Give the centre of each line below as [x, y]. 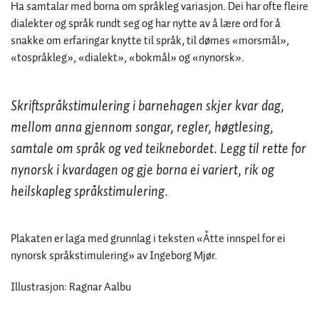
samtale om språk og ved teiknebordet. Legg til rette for [158, 149]
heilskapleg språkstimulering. [89, 192]
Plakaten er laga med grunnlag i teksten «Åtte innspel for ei [148, 239]
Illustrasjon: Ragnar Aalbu [71, 288]
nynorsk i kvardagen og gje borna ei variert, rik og [142, 171]
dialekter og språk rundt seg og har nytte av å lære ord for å [146, 24]
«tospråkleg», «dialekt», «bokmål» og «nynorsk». [127, 58]
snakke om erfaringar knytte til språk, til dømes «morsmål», [150, 41]
